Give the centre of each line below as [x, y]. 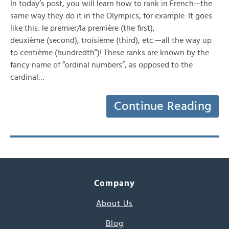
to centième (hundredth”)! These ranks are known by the [110, 53]
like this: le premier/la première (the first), [83, 28]
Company [114, 183]
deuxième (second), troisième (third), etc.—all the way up [111, 40]
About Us [114, 203]
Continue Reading [163, 106]
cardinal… [27, 77]
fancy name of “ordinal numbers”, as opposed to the [101, 65]
